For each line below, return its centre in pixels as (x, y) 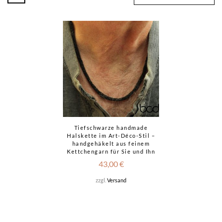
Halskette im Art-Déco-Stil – (111, 136)
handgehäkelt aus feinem (111, 143)
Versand (117, 180)
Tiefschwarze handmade (111, 128)
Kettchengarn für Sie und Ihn (111, 151)
